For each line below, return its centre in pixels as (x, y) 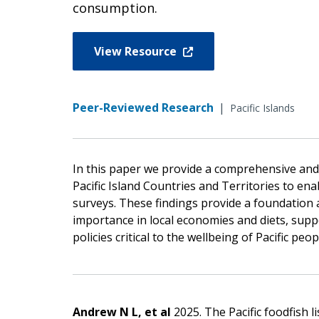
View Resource (137, 51)
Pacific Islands (262, 108)
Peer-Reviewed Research (143, 107)
